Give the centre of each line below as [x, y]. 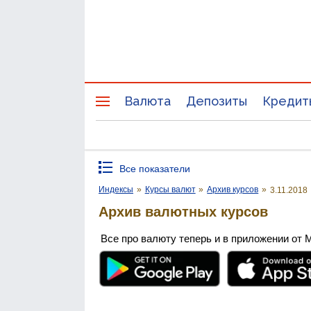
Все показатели [155, 169]
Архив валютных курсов [183, 211]
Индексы [116, 190]
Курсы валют [170, 190]
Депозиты [217, 101]
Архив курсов [233, 190]
